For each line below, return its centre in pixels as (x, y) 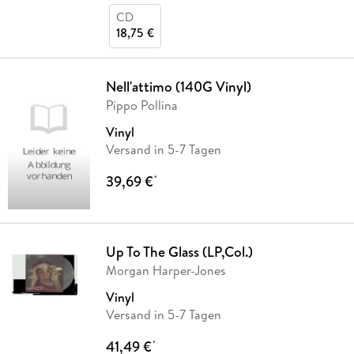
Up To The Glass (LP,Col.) (179, 252)
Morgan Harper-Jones (166, 271)
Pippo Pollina (141, 105)
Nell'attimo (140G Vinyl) (178, 87)
